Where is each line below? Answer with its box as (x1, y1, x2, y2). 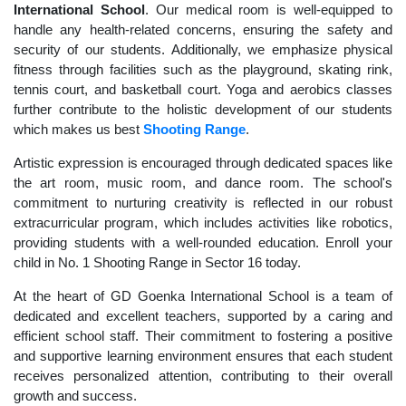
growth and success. (14, 388, 137, 404)
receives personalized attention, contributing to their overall (14, 368, 392, 384)
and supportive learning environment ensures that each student (14, 348, 392, 364)
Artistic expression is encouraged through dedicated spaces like (14, 155, 392, 171)
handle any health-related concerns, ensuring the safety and (14, 22, 392, 38)
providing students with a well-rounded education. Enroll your (14, 235, 392, 251)
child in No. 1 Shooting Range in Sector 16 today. (14, 255, 301, 271)
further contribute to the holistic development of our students (14, 101, 392, 118)
